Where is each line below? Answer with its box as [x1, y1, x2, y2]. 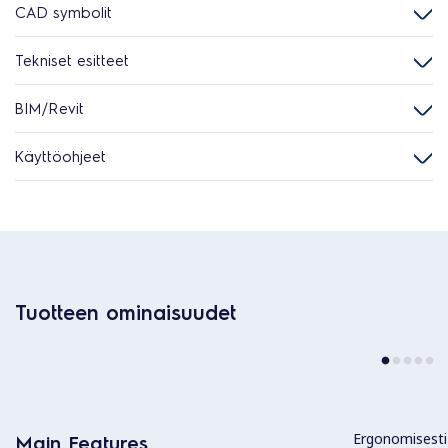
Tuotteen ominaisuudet [15, 299, 236, 325]
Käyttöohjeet [15, 146, 106, 166]
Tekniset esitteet [15, 50, 129, 70]
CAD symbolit [15, 2, 112, 22]
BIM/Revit [15, 98, 84, 118]
